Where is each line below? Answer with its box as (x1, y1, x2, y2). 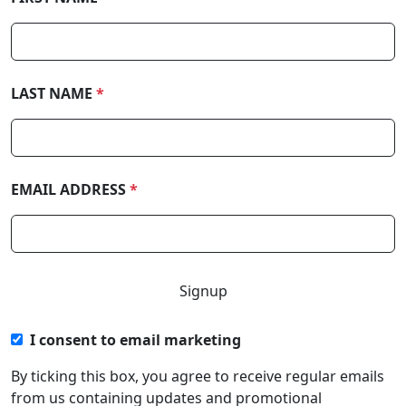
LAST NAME (11, 83, 96, 103)
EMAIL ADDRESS (11, 179, 130, 199)
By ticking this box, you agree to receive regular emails (11, 366, 384, 386)
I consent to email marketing (30, 330, 241, 350)
